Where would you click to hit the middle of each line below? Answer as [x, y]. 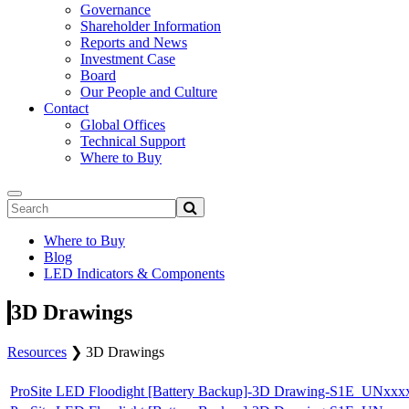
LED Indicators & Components [134, 273]
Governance [115, 10]
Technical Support [133, 141]
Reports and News [134, 42]
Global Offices [123, 125]
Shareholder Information [151, 26]
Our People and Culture [149, 92]
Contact [66, 108]
